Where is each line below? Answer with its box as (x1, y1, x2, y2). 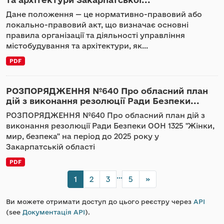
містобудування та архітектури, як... (6, 41, 148, 50)
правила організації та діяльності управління (6, 31, 185, 39)
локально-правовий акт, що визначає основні (6, 20, 188, 29)
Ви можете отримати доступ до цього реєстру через (6, 198, 193, 205)
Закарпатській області (6, 142, 95, 151)
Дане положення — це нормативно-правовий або (6, 10, 202, 18)
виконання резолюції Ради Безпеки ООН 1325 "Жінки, (6, 121, 214, 130)
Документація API (22, 208, 85, 215)
